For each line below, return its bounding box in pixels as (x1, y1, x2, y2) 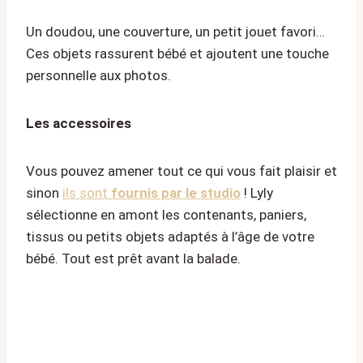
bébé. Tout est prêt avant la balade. (26, 250, 241, 267)
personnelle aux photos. (26, 66, 171, 83)
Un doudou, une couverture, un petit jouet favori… (26, 23, 325, 40)
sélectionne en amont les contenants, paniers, (26, 206, 306, 223)
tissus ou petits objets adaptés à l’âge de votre (26, 228, 314, 245)
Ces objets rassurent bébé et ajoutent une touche (26, 45, 329, 62)
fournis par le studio (111, 184, 241, 201)
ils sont (62, 184, 111, 201)
